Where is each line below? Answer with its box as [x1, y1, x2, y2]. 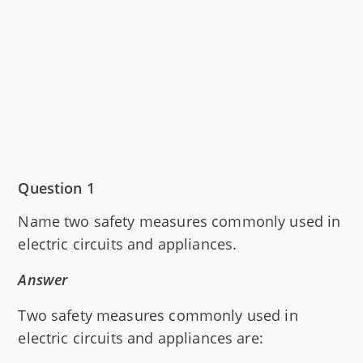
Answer [18, 269, 68, 289]
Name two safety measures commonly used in [18, 211, 341, 231]
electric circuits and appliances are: [18, 327, 263, 348]
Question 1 [18, 177, 95, 198]
